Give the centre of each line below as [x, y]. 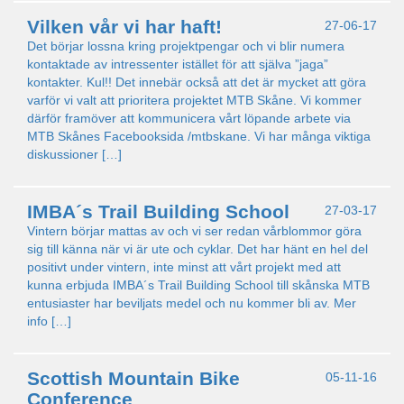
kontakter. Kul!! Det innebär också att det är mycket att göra [197, 82]
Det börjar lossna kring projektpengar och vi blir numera [186, 46]
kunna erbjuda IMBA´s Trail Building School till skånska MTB [198, 285]
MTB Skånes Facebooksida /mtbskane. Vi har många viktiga [199, 136]
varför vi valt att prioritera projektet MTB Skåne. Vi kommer [194, 100]
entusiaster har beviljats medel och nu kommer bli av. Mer [192, 303]
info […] [49, 321]
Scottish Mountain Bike [133, 378]
